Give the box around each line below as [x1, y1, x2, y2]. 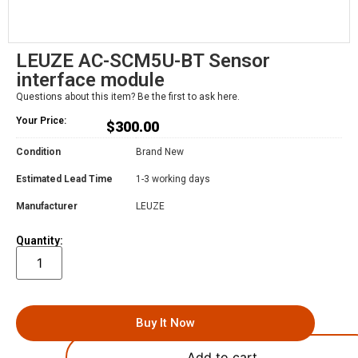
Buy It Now [136, 316, 195, 331]
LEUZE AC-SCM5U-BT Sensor [16, 50, 270, 73]
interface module [16, 69, 165, 92]
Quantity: [16, 234, 63, 248]
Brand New [136, 145, 184, 157]
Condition [16, 145, 61, 157]
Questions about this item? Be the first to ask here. [16, 91, 240, 103]
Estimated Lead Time [16, 173, 113, 185]
